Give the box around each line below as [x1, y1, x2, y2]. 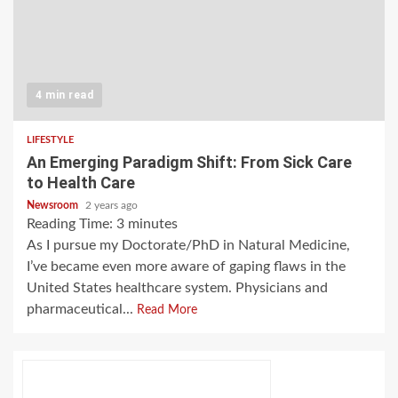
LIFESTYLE [27, 135, 74, 146]
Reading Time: [27, 217, 116, 232]
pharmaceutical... [27, 302, 137, 317]
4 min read [36, 89, 93, 102]
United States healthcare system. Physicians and [27, 281, 328, 296]
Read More [137, 304, 197, 317]
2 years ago [85, 200, 138, 211]
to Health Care [27, 173, 135, 193]
